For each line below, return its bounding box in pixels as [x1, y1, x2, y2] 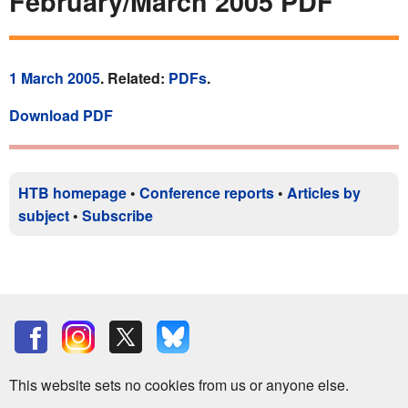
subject [18, 204, 69, 226]
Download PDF [9, 104, 113, 126]
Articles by [287, 181, 361, 203]
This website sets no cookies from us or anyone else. [9, 373, 349, 395]
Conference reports [139, 181, 274, 203]
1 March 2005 [9, 66, 100, 88]
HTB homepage [18, 181, 127, 203]
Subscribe [82, 204, 153, 226]
